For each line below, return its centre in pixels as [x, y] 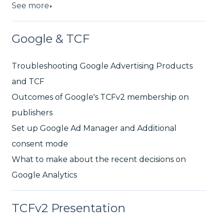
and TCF [28, 82]
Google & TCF [51, 39]
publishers [32, 113]
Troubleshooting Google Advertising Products [102, 66]
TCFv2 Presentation [69, 208]
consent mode [40, 144]
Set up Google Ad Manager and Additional [94, 128]
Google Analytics [44, 175]
